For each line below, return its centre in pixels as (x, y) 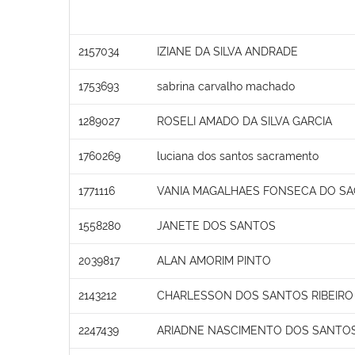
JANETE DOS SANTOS (216, 225)
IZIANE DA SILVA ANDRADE (227, 51)
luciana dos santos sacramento (238, 156)
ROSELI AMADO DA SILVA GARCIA (244, 121)
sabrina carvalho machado (226, 86)
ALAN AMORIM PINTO (214, 260)
